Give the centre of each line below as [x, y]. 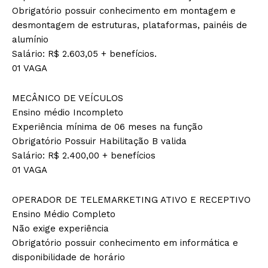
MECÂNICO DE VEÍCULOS [68, 98]
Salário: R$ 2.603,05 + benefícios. [84, 54]
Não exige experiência [60, 228]
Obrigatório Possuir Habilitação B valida [99, 141]
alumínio [30, 39]
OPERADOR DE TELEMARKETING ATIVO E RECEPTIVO [131, 200]
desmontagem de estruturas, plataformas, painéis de [130, 25]
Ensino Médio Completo [64, 214]
